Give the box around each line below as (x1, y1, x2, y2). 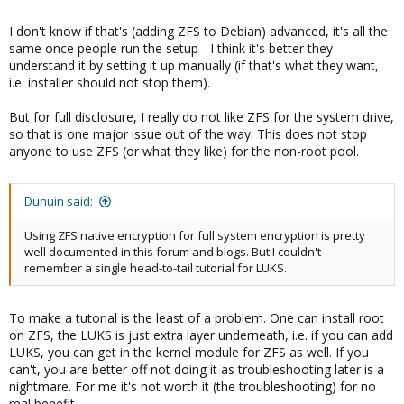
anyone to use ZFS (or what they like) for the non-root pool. (9, 142, 359, 160)
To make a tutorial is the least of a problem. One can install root (9, 309, 384, 326)
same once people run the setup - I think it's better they (9, 40, 333, 57)
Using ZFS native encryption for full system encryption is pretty (24, 227, 365, 243)
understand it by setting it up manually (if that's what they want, (9, 57, 379, 74)
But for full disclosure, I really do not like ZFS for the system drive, (9, 108, 394, 125)
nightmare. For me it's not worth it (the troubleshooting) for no (9, 378, 376, 395)
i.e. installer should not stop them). (9, 74, 210, 91)
